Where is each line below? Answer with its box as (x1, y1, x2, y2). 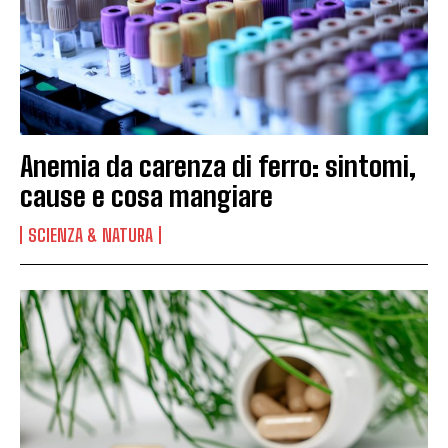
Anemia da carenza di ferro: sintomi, (20, 148, 416, 183)
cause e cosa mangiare (20, 178, 273, 213)
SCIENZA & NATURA (28, 223, 153, 246)
